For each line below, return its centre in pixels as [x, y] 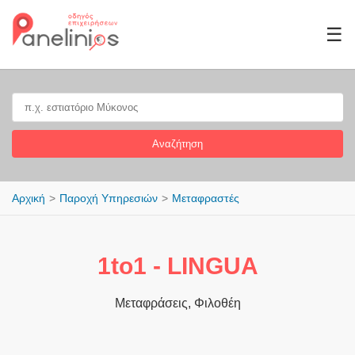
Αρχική [29, 198]
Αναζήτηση [177, 144]
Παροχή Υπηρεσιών [109, 198]
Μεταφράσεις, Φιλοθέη [177, 303]
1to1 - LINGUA [177, 266]
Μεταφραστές [206, 198]
